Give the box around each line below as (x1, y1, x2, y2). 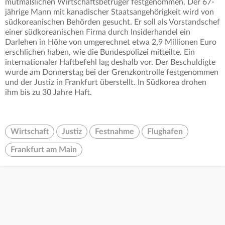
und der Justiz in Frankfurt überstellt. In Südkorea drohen (5, 78, 206, 87)
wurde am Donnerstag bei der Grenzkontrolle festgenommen (5, 68, 218, 77)
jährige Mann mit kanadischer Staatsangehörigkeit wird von (5, 8, 214, 17)
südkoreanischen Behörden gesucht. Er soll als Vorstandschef (5, 18, 220, 27)
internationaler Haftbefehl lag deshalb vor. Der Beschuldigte (5, 58, 215, 67)
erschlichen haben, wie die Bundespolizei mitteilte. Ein (5, 48, 195, 57)
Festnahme (95, 128, 134, 136)
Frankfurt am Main (11, 146, 77, 154)
